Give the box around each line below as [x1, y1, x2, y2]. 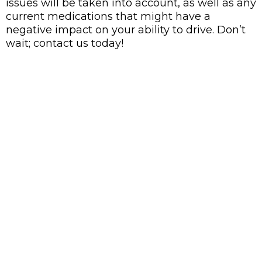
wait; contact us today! [6, 37, 123, 50]
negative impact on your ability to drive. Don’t [6, 23, 246, 36]
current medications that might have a [6, 10, 211, 23]
